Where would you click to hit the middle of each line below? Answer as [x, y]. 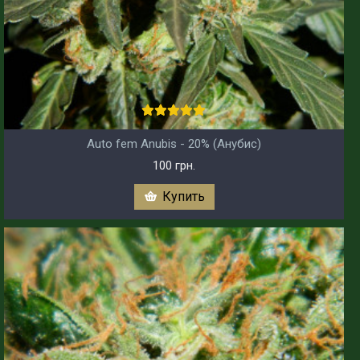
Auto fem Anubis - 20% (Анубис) [174, 143]
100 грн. [174, 165]
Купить [183, 196]
